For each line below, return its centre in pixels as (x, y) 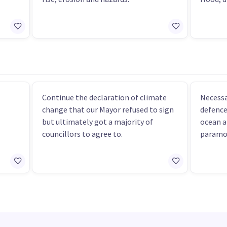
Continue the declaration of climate (105, 97)
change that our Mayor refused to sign (108, 109)
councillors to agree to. (83, 134)
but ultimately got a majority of (98, 121)
